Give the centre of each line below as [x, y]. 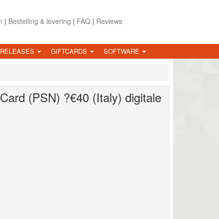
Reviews [109, 21]
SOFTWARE [122, 51]
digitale [142, 97]
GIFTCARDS [70, 51]
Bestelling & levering [39, 21]
